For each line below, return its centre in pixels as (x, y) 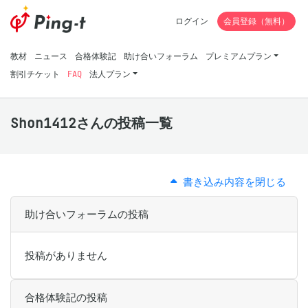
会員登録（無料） (256, 21)
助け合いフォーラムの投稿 (87, 214)
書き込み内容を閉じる (231, 182)
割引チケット (35, 74)
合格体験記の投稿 (66, 297)
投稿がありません (66, 255)
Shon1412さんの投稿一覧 (91, 123)
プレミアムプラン (239, 56)
